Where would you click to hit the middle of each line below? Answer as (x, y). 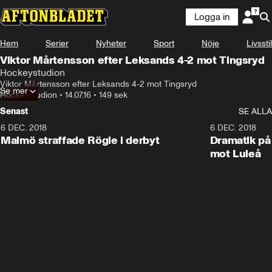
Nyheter (111, 43)
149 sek (113, 95)
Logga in (212, 17)
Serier (57, 43)
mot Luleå (235, 154)
